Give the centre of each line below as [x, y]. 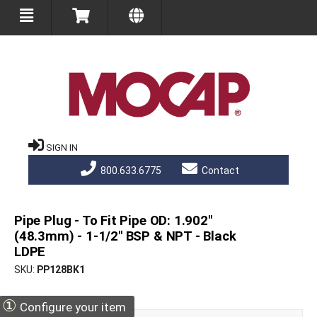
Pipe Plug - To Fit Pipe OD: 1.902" [113, 221]
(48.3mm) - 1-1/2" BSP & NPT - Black [125, 237]
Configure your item [71, 307]
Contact [219, 171]
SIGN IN [62, 148]
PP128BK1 [61, 270]
